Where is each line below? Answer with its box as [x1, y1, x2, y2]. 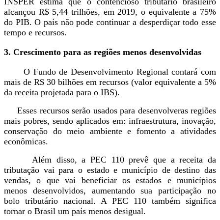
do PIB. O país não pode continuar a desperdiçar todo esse [4, 17, 216, 27]
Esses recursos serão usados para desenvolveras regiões [4, 106, 216, 116]
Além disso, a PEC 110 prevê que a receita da [4, 155, 216, 165]
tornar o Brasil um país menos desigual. [4, 206, 146, 217]
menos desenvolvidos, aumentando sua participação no [4, 186, 216, 196]
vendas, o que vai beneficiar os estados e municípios [4, 175, 216, 186]
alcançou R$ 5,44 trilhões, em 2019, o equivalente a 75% [4, 6, 216, 17]
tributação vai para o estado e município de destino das [4, 165, 216, 175]
